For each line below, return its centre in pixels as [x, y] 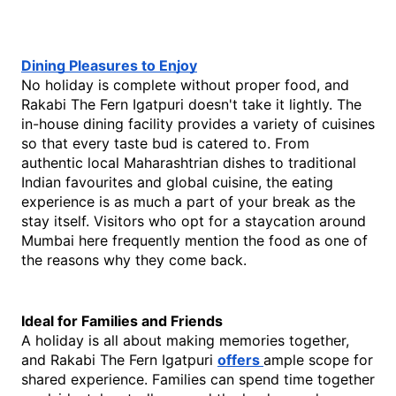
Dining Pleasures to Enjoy [109, 65]
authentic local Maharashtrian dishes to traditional [189, 163]
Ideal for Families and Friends [122, 321]
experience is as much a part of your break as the [188, 202]
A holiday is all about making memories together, [185, 340]
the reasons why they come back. [136, 260]
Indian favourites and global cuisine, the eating [177, 182]
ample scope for [318, 360]
